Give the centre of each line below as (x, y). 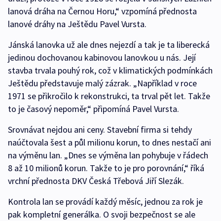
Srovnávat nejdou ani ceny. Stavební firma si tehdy (100, 130)
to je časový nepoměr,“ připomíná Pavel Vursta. (97, 109)
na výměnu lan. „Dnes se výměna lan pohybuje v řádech (108, 155)
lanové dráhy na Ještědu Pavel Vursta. (80, 24)
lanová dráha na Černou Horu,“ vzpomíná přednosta (102, 11)
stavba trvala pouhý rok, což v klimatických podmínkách (110, 71)
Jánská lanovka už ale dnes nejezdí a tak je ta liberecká (109, 45)
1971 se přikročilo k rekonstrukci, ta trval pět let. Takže (109, 96)
